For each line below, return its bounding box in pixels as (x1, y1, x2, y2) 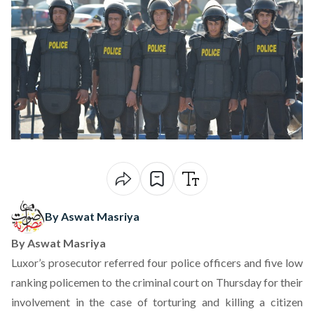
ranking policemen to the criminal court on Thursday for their (11, 275, 303, 289)
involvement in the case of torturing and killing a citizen (11, 295, 303, 308)
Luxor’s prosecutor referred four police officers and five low (11, 256, 303, 269)
